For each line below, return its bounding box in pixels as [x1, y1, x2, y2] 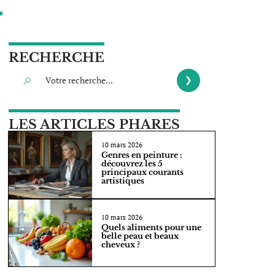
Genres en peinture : [101, 150, 183, 160]
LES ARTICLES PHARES [9, 117, 180, 133]
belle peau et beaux [101, 231, 179, 241]
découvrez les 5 [101, 159, 163, 169]
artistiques [101, 176, 145, 186]
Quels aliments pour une [101, 223, 202, 233]
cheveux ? [101, 240, 141, 250]
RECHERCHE [9, 50, 104, 66]
